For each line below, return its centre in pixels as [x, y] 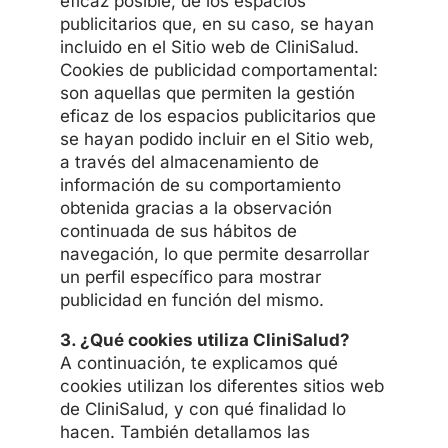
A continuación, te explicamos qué [198, 362]
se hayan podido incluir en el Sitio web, [216, 138]
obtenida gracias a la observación [195, 207]
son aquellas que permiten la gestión [207, 92]
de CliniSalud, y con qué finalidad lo [202, 408]
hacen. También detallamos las [184, 431]
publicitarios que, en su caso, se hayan [216, 23]
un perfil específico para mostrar [190, 276]
